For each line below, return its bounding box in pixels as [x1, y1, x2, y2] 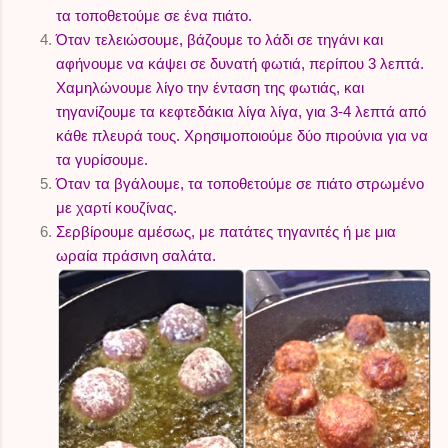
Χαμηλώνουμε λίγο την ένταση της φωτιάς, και [56, 78, 364, 96]
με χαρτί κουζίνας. [56, 198, 177, 216]
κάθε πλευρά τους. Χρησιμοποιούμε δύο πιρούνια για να [56, 126, 428, 144]
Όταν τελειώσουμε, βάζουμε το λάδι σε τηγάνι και [56, 30, 383, 48]
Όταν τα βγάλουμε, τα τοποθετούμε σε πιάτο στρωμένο [56, 174, 424, 192]
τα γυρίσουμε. [56, 150, 148, 168]
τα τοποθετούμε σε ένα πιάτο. [56, 6, 252, 24]
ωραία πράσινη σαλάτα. [56, 246, 220, 264]
